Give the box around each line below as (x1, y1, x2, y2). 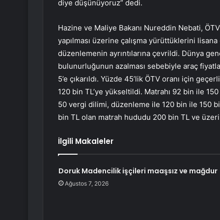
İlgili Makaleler (58, 136, 113, 147)
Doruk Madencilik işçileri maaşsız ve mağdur (58, 166, 218, 176)
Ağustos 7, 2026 (64, 180, 109, 188)
